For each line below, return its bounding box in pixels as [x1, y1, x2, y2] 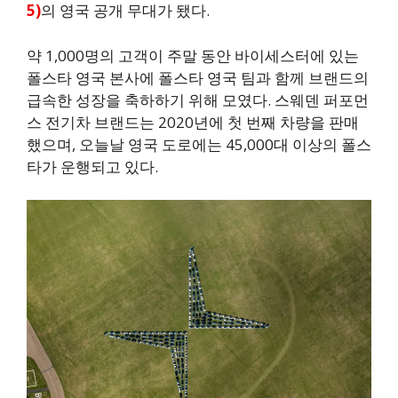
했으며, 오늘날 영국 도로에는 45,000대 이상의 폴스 [27, 133, 371, 155]
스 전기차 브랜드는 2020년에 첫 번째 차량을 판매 [27, 111, 359, 132]
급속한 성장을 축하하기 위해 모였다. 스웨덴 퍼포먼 [27, 89, 369, 110]
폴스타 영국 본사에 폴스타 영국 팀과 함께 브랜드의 [27, 67, 369, 88]
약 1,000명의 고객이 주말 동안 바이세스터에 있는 [27, 44, 359, 66]
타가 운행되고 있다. [27, 155, 158, 177]
